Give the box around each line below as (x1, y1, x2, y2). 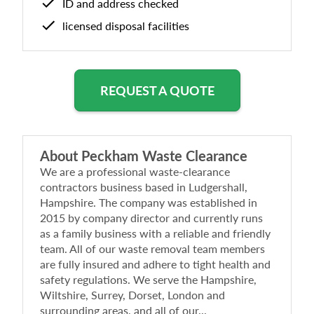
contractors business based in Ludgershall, (40, 180, 247, 193)
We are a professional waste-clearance (40, 165, 230, 178)
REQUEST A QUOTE (100, 83, 214, 98)
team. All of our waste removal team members (40, 242, 265, 255)
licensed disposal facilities (62, 18, 189, 32)
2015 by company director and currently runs (40, 211, 263, 224)
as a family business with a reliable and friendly (40, 226, 271, 240)
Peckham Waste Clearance (81, 147, 247, 164)
